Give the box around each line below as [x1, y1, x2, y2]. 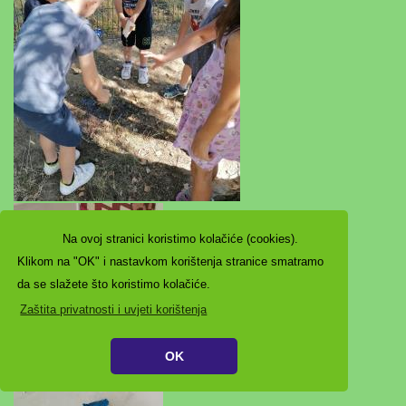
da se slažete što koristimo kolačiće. [17, 276, 211, 291]
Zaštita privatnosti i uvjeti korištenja [20, 303, 208, 317]
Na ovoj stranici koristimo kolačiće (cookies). [63, 231, 299, 246]
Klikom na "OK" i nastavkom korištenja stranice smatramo [17, 254, 324, 268]
